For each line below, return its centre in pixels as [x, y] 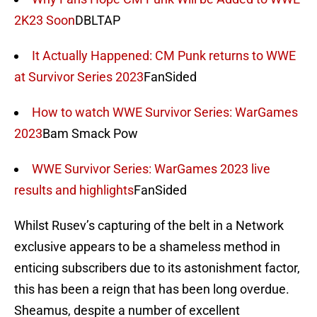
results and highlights [74, 190]
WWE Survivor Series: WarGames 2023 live [151, 169]
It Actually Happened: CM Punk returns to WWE [164, 56]
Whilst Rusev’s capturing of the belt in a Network [149, 226]
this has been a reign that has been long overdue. [152, 289]
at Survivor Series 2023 [79, 77]
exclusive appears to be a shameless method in [147, 247]
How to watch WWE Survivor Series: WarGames [165, 113]
